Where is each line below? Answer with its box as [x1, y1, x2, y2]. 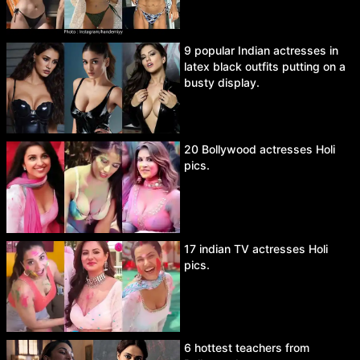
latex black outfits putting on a [184, 59, 346, 73]
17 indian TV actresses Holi [184, 241, 328, 256]
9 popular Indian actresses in [184, 43, 338, 57]
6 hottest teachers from [184, 340, 309, 354]
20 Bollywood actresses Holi [184, 142, 335, 157]
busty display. [184, 75, 260, 89]
